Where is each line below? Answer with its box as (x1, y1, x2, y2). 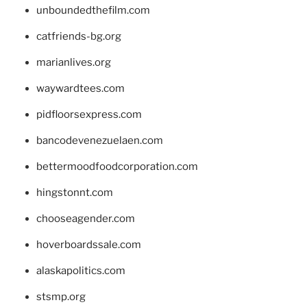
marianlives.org (36, 56, 111, 69)
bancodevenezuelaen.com (36, 134, 163, 147)
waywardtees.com (36, 82, 125, 95)
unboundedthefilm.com (36, 4, 150, 17)
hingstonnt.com (36, 186, 113, 199)
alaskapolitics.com (36, 265, 125, 278)
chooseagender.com (36, 212, 135, 225)
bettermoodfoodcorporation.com (36, 160, 198, 173)
